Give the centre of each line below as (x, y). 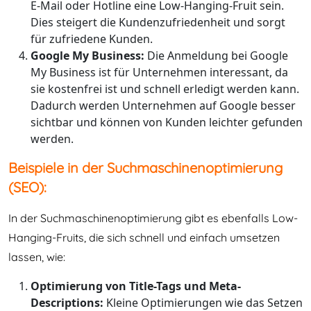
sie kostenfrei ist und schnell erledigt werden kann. (165, 89)
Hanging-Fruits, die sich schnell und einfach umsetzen (144, 237)
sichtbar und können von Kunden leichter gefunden (167, 122)
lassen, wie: (37, 257)
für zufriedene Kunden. (92, 39)
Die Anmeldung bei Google (216, 56)
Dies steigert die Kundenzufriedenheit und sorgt (158, 22)
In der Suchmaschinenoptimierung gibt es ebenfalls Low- (153, 218)
